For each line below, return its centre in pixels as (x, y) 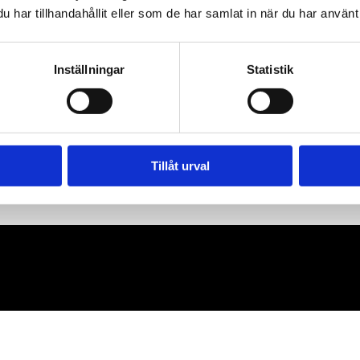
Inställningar (89, 69)
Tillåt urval (180, 166)
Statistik (270, 69)
